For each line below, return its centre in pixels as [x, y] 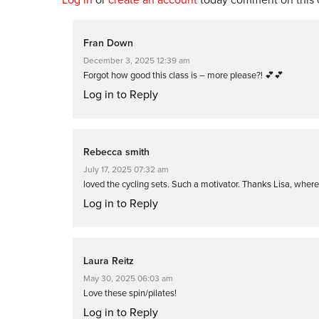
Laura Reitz [109, 261]
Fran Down [108, 43]
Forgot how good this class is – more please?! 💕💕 [183, 75]
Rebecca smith [116, 152]
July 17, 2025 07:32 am [126, 169]
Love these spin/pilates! [130, 293]
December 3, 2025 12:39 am [137, 60]
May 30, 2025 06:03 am [128, 278]
